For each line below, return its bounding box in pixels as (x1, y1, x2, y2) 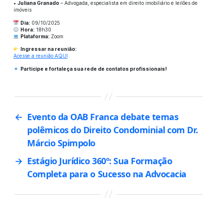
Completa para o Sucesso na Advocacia (27, 168, 186, 180)
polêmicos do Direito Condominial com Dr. (27, 124, 198, 136)
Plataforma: (20, 33, 49, 39)
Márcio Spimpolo (27, 137, 95, 149)
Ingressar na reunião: (20, 46, 77, 52)
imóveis (13, 7, 31, 13)
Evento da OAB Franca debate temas (27, 110, 179, 123)
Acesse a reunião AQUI (13, 53, 68, 59)
